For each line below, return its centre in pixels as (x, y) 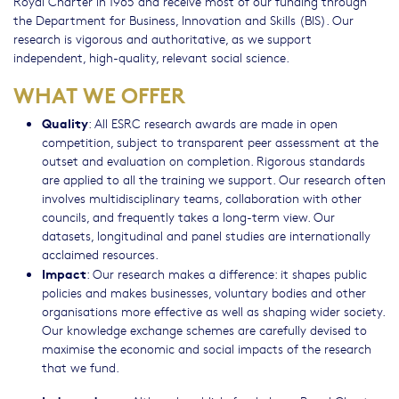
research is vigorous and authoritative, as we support (163, 38)
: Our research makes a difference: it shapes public (227, 273)
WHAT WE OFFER (99, 94)
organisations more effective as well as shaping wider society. (213, 311)
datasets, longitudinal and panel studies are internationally (206, 235)
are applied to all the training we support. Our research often (214, 179)
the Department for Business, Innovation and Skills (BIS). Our (183, 20)
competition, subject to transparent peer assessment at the (210, 142)
